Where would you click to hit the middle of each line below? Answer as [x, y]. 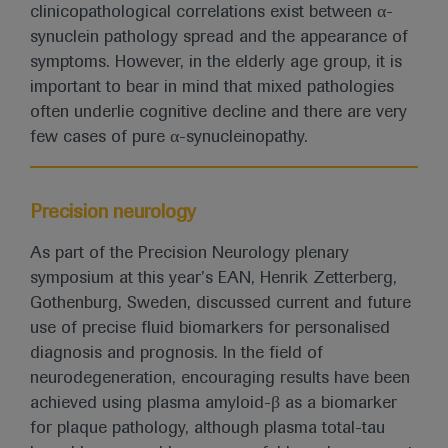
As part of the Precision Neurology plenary [189, 253]
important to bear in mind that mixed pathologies [212, 88]
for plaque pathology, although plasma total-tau [207, 428]
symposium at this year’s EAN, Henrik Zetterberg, [213, 278]
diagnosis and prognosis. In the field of [176, 353]
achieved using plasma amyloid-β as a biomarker [213, 403]
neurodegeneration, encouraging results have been [220, 378]
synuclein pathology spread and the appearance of [219, 38]
